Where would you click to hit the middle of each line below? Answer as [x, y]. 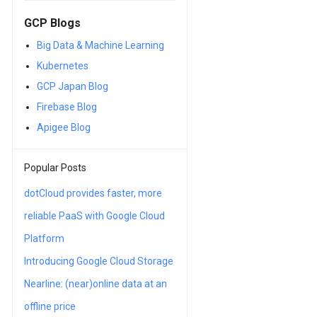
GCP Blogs [52, 23]
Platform [44, 238]
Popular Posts [55, 168]
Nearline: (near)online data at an [96, 284]
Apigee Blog [63, 127]
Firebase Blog [67, 106]
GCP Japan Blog [72, 86]
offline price [50, 306]
